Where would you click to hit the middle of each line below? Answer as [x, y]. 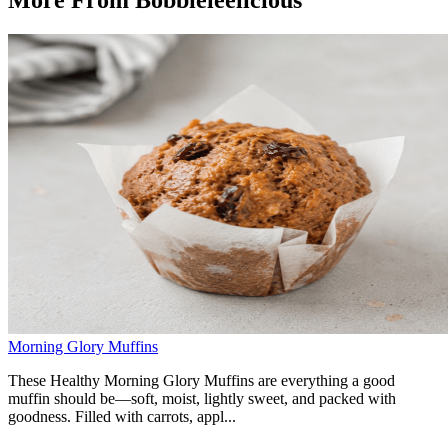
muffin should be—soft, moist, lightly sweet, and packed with [202, 398]
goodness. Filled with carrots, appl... [122, 416]
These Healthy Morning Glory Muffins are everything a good [201, 380]
